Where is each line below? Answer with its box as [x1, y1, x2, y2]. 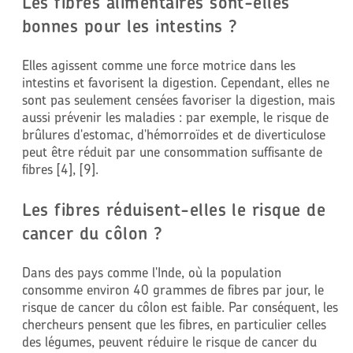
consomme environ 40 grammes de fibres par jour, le [21, 281, 324, 299]
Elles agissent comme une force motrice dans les [21, 56, 295, 73]
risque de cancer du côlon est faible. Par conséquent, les [21, 299, 338, 316]
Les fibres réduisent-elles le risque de [21, 199, 326, 221]
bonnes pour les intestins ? [21, 14, 238, 37]
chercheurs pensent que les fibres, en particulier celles [21, 316, 326, 333]
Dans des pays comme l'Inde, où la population [21, 264, 281, 281]
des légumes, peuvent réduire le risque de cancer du [21, 333, 317, 351]
